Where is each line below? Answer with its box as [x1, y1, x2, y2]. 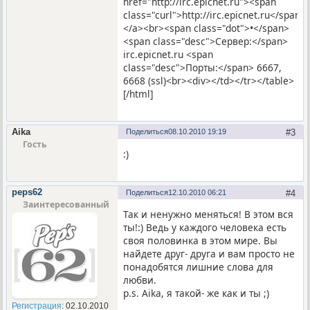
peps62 [11, 187, 42, 198]
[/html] [123, 86, 154, 100]
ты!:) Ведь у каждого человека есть [123, 221, 287, 235]
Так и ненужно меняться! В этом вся [123, 208, 294, 221]
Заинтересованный [22, 199, 109, 211]
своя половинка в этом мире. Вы [123, 234, 278, 248]
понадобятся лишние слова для [123, 260, 274, 274]
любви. [123, 273, 157, 287]
